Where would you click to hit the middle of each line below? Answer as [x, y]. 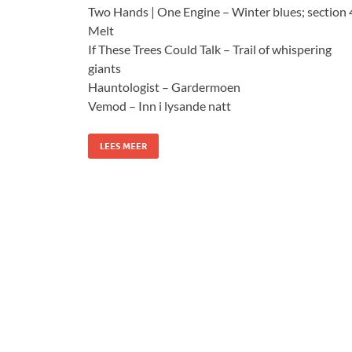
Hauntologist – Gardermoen [164, 86]
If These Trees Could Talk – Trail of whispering [210, 49]
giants [104, 68]
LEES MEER [123, 146]
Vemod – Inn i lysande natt [159, 105]
